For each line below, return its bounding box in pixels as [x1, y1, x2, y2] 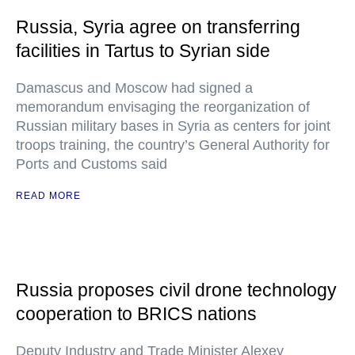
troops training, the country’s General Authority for [16, 137, 330, 153]
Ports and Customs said [16, 156, 167, 172]
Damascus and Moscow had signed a [16, 80, 253, 96]
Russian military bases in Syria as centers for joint [16, 118, 330, 134]
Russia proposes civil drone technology [16, 280, 337, 300]
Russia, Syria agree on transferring [16, 17, 300, 37]
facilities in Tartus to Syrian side [16, 40, 270, 61]
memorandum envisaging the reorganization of [16, 99, 310, 115]
